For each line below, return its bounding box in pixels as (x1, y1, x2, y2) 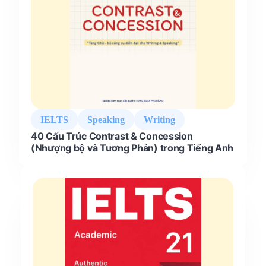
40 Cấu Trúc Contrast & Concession (31, 130, 193, 142)
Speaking (87, 115, 125, 125)
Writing (144, 115, 175, 125)
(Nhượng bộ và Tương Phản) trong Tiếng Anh (31, 142, 234, 154)
